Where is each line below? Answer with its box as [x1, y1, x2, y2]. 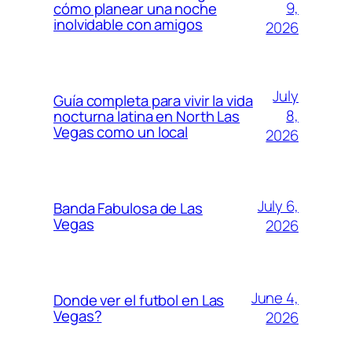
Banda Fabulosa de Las [53, 197, 203, 218]
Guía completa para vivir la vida [53, 90, 253, 111]
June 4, [251, 287, 299, 308]
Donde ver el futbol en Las [53, 289, 225, 310]
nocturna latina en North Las [53, 105, 240, 126]
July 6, [257, 195, 299, 216]
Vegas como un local [53, 121, 189, 142]
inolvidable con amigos [53, 13, 203, 35]
